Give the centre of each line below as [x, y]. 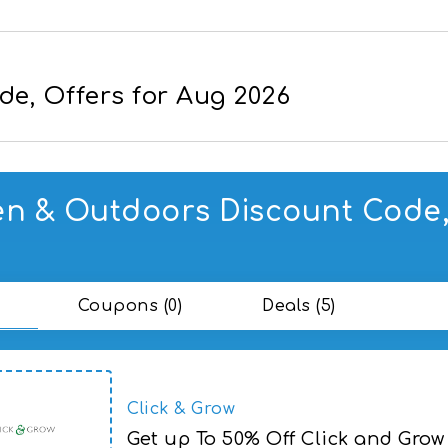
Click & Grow [181, 408]
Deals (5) [299, 305]
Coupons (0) [129, 305]
